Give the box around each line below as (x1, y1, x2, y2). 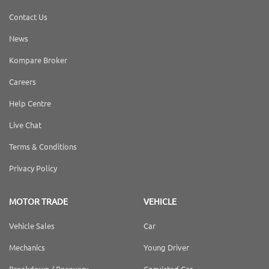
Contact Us (9, 11, 47, 22)
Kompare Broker (9, 55, 67, 65)
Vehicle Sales (9, 220, 55, 231)
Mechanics (9, 242, 45, 252)
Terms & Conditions (9, 141, 77, 151)
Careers (9, 76, 36, 86)
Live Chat (9, 119, 41, 130)
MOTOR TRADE (9, 196, 68, 207)
